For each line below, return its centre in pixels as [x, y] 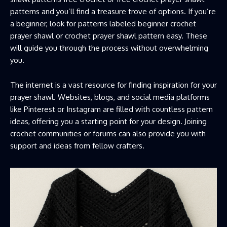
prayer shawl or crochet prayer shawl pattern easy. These [109, 35]
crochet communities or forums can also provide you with [108, 133]
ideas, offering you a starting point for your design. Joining [108, 121]
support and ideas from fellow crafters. [77, 145]
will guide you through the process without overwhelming [109, 48]
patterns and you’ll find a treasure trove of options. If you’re [113, 11]
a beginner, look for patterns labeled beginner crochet [103, 23]
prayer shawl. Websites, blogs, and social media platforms [110, 97]
